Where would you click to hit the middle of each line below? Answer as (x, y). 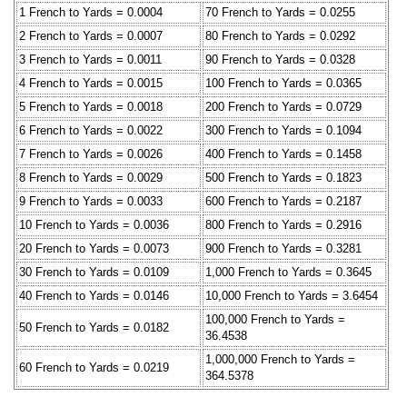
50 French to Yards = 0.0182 (94, 327)
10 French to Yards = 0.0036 (94, 224)
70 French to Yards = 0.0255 (280, 12)
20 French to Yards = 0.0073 (94, 248)
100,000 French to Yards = (275, 319)
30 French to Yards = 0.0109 (94, 272)
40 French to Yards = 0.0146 (94, 295)
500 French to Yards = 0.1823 (283, 177)
